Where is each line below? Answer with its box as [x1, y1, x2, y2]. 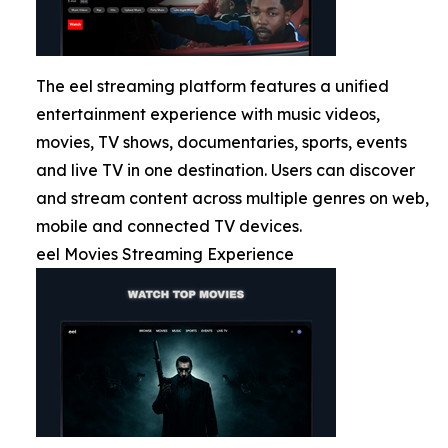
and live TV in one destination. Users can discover [36, 160, 415, 181]
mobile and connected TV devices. [36, 216, 302, 237]
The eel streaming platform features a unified [36, 76, 389, 97]
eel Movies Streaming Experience [36, 244, 294, 265]
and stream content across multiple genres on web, [36, 188, 429, 209]
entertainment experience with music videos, [36, 104, 380, 125]
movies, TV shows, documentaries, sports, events [36, 132, 407, 153]
